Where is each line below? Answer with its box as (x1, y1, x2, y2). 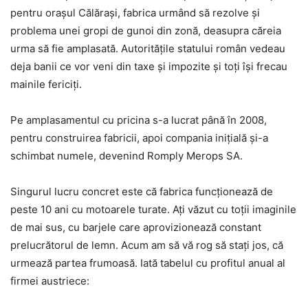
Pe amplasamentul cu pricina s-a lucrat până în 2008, (10, 113, 267, 127)
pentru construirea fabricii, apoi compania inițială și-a (10, 131, 268, 145)
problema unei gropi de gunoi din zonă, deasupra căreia (10, 24, 281, 38)
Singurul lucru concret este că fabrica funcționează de (10, 185, 273, 199)
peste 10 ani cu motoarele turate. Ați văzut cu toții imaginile (10, 203, 296, 217)
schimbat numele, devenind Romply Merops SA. (10, 149, 243, 163)
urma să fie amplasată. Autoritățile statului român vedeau (10, 42, 285, 56)
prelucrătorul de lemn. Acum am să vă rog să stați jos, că (10, 239, 283, 252)
